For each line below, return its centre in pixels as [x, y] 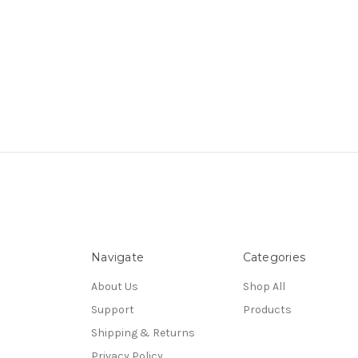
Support [113, 310]
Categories [274, 258]
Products [267, 310]
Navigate [117, 258]
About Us [115, 287]
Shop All [264, 287]
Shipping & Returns [143, 333]
